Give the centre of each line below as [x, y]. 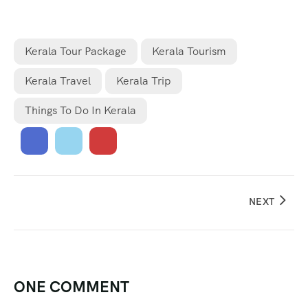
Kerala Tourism [189, 51]
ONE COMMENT [71, 287]
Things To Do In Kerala [80, 110]
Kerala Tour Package [76, 51]
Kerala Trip [144, 80]
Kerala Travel [58, 80]
